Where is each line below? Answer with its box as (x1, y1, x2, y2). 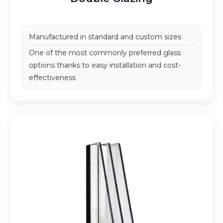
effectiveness (28, 73, 76, 82)
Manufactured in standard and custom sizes (28, 32, 181, 41)
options (28, 60, 55, 70)
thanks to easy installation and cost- (54, 60, 181, 70)
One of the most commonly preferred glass (28, 48, 181, 57)
